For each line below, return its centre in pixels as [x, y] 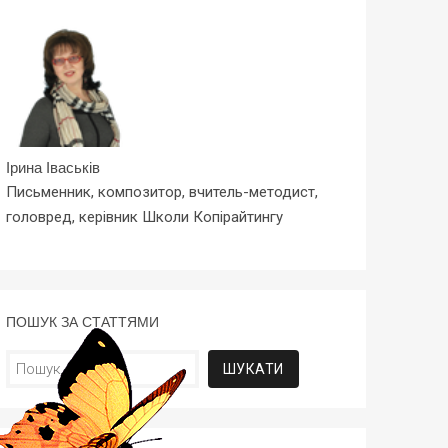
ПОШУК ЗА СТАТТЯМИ [82, 322]
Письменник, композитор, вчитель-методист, [161, 192]
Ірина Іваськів [52, 167]
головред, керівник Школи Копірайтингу [144, 217]
